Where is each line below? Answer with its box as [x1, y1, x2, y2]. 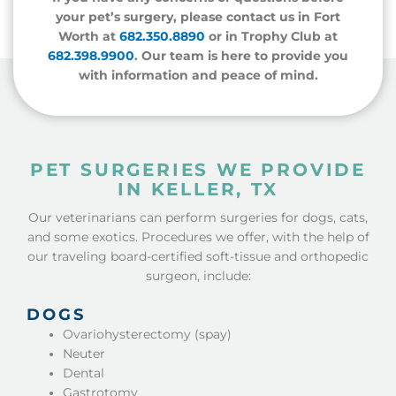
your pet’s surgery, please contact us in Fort [56, 10, 340, 25]
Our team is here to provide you [141, 49, 348, 64]
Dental [63, 366, 105, 381]
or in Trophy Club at [205, 29, 338, 44]
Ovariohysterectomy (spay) [63, 327, 232, 342]
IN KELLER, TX [118, 179, 278, 201]
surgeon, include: [145, 269, 251, 284]
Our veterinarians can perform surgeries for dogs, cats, [28, 210, 368, 225]
